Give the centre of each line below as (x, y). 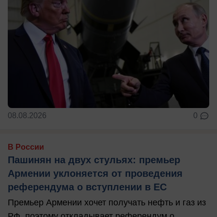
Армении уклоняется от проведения (95, 174)
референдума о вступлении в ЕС (87, 187)
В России (26, 147)
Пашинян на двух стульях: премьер (94, 160)
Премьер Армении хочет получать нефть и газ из (107, 203)
